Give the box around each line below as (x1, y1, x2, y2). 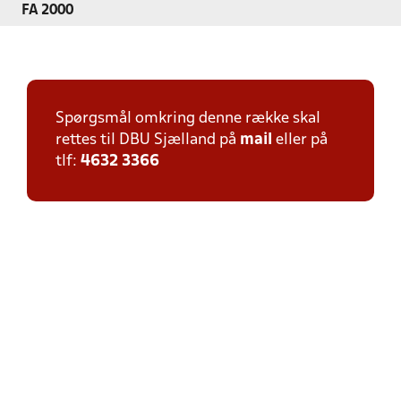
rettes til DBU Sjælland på (55, 132, 240, 148)
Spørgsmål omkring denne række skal (55, 111, 320, 126)
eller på (272, 132, 328, 148)
